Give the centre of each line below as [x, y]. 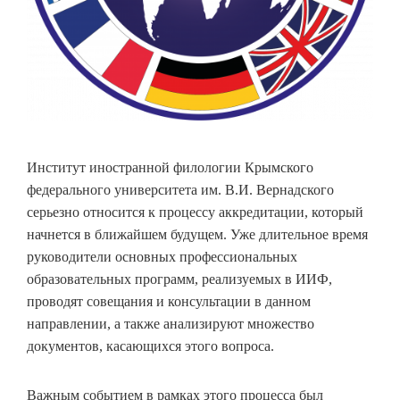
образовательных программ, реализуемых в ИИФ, [179, 279]
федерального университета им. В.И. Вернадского [180, 190]
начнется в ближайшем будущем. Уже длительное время [197, 234]
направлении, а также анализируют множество [171, 324]
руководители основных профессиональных [162, 257]
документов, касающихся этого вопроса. [150, 346]
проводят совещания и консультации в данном [169, 301]
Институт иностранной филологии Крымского [170, 167]
